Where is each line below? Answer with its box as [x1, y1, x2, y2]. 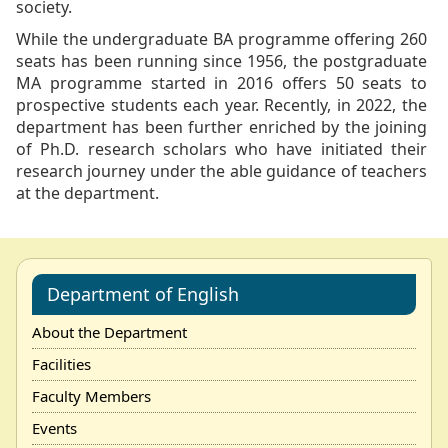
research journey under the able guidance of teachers [16, 160, 427, 182]
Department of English [47, 282, 239, 306]
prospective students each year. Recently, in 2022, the [16, 94, 427, 116]
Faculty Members [32, 386, 151, 406]
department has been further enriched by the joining [16, 116, 427, 138]
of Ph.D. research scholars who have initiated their [16, 138, 427, 160]
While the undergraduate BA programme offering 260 [16, 28, 427, 50]
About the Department [32, 322, 187, 342]
